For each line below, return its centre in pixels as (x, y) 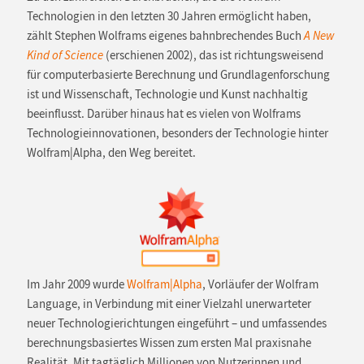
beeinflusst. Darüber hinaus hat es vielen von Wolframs (163, 114)
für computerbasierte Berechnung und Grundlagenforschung (178, 75)
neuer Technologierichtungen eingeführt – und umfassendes (176, 324)
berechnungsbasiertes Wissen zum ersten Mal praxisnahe (169, 343)
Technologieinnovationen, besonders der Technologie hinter (177, 134)
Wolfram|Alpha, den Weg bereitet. (111, 153)
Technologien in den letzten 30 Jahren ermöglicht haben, (169, 17)
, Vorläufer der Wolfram (260, 285)
